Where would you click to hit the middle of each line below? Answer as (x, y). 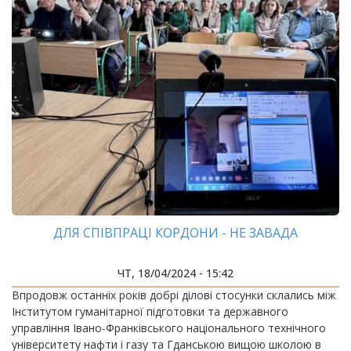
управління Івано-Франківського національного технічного (169, 328)
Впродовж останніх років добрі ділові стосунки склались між (174, 295)
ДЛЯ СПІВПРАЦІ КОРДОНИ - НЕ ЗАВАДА (175, 233)
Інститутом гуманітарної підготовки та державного (150, 311)
